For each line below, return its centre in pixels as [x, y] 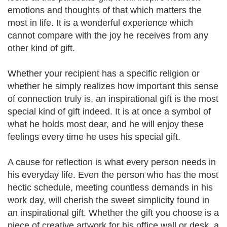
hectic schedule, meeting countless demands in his [110, 187]
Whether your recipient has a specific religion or [104, 73]
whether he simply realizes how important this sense [113, 86]
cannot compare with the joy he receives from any [108, 35]
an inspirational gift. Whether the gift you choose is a [113, 213]
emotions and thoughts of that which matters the [105, 10]
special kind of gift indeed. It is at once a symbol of [109, 111]
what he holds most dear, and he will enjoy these [106, 124]
